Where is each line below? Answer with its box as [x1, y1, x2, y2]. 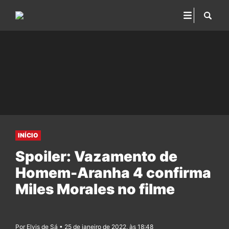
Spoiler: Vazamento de [15, 148, 177, 165]
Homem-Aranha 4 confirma [15, 164, 211, 181]
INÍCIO [18, 131, 38, 139]
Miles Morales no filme [15, 180, 175, 198]
